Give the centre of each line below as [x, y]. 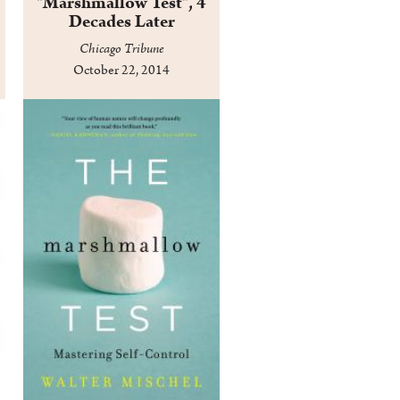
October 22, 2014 [121, 71]
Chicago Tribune [121, 49]
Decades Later [121, 22]
